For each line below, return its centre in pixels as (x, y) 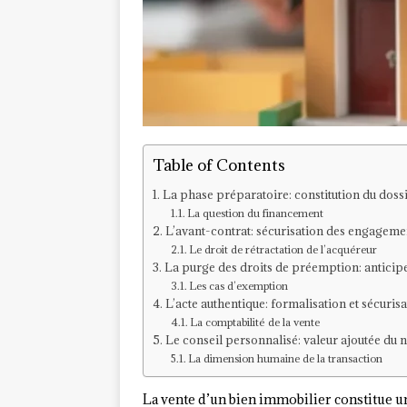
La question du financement (256, 213)
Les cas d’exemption (239, 286)
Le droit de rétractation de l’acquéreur (283, 250)
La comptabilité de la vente (255, 323)
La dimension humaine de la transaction (286, 359)
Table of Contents (219, 165)
